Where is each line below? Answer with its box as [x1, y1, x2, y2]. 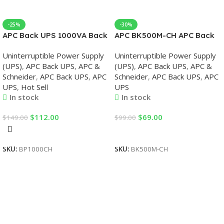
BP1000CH [19, 144, 52, 154]
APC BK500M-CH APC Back [114, 30, 214, 40]
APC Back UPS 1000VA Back [2, 30, 107, 40]
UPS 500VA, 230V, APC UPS [114, 41, 215, 50]
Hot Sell [21, 82, 48, 92]
